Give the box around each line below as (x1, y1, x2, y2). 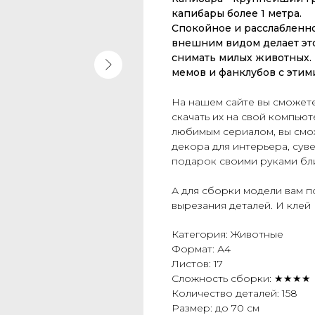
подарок (172, 155, 219, 167)
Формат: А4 (172, 243, 231, 255)
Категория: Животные (172, 228, 283, 240)
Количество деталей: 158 (172, 287, 297, 300)
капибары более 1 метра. (172, 7, 302, 20)
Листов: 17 (172, 257, 223, 270)
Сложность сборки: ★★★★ (172, 272, 311, 285)
